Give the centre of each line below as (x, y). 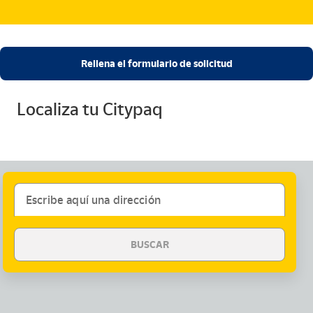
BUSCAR (150, 245)
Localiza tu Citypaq (90, 109)
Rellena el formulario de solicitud (156, 64)
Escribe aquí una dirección (93, 200)
